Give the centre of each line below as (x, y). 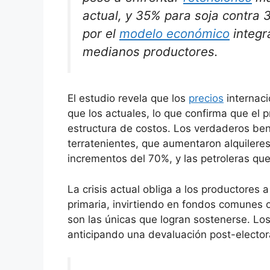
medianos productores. (150, 51)
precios (206, 99)
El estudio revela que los (128, 99)
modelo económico (174, 33)
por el (101, 33)
